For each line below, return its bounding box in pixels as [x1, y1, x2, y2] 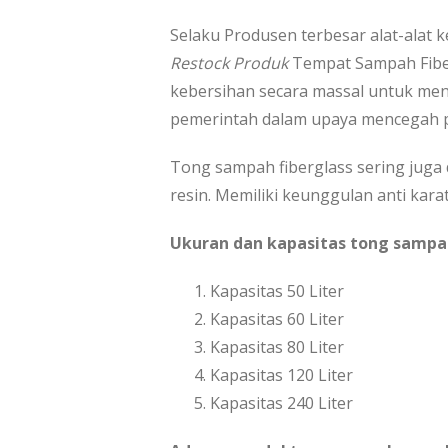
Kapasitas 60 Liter [210, 307, 344, 330]
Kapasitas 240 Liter [210, 391, 353, 414]
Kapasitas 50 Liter [210, 279, 344, 302]
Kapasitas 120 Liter [210, 363, 353, 386]
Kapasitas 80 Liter [210, 335, 344, 358]
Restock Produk [170, 51, 288, 74]
